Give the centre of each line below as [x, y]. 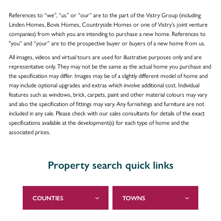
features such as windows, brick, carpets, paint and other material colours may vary [108, 94]
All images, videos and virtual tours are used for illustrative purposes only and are [105, 56]
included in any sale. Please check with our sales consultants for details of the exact [107, 113]
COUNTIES [48, 198]
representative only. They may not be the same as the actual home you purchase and [110, 66]
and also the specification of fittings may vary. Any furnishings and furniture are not [106, 103]
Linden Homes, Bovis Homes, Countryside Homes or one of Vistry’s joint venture [108, 24]
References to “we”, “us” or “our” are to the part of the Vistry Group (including [105, 15]
